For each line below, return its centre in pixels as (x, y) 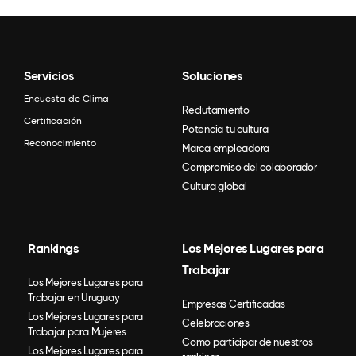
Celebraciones (216, 323)
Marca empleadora (226, 148)
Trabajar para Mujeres (77, 331)
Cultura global (215, 186)
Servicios (49, 75)
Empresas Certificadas (234, 304)
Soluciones (212, 75)
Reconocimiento (60, 143)
